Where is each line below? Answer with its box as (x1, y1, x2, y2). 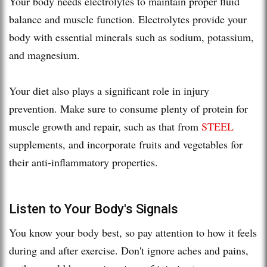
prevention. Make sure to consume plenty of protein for (9, 101, 248, 116)
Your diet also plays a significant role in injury (9, 83, 209, 98)
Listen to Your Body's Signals (9, 201, 178, 216)
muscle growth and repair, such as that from (9, 119, 201, 133)
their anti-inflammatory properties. (9, 154, 158, 169)
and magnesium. (9, 47, 83, 62)
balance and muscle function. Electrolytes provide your (9, 11, 247, 26)
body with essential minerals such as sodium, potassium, (9, 29, 254, 44)
